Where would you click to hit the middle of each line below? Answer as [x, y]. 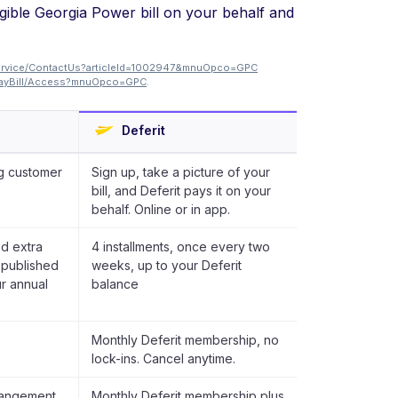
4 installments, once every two [181, 247]
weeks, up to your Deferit [167, 265]
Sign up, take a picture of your [181, 172]
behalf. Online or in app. [161, 209]
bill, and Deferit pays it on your [181, 191]
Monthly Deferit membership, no [185, 340]
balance [115, 284]
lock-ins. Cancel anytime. [163, 358]
